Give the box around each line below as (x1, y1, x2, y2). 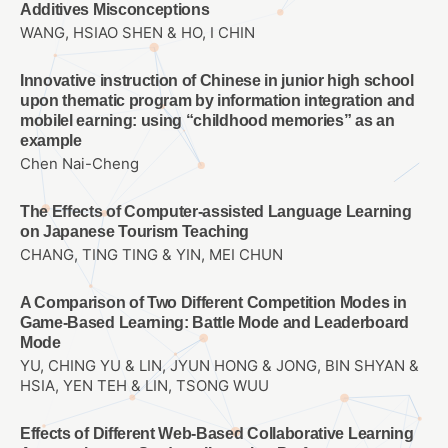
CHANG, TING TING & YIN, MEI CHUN (20, 246, 283, 265)
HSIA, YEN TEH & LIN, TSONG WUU (20, 377, 269, 396)
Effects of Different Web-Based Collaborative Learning (20, 425, 414, 443)
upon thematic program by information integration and (20, 91, 415, 109)
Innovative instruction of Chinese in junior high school (20, 71, 414, 89)
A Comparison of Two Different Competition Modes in (20, 294, 407, 312)
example (20, 131, 82, 149)
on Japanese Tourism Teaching (20, 222, 250, 240)
